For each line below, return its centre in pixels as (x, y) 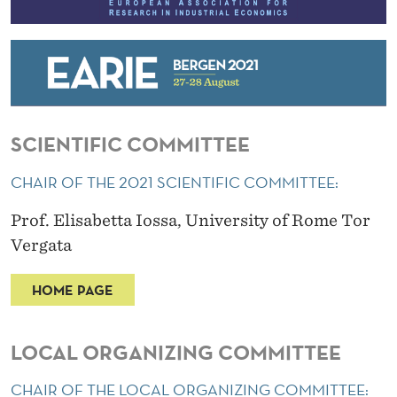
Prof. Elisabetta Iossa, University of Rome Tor (191, 221)
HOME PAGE (73, 290)
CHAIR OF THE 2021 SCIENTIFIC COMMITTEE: (176, 183)
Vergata (43, 245)
